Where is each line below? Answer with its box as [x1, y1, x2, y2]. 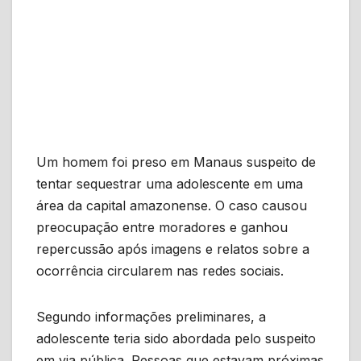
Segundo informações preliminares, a [36, 308, 266, 325]
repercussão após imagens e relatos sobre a [36, 240, 309, 257]
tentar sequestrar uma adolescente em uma [36, 175, 303, 192]
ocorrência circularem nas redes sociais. [36, 262, 284, 279]
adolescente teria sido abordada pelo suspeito [36, 330, 316, 346]
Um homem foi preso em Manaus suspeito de [36, 153, 316, 170]
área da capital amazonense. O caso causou [36, 197, 307, 214]
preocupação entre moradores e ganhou [36, 218, 288, 235]
